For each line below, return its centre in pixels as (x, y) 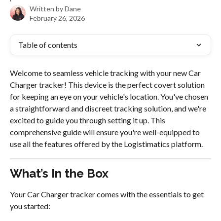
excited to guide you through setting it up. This (88, 120)
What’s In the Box (59, 173)
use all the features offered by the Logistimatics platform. (106, 144)
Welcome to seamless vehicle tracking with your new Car (106, 73)
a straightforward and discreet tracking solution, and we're (109, 108)
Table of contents (48, 45)
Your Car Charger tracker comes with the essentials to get (108, 194)
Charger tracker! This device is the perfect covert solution (108, 85)
